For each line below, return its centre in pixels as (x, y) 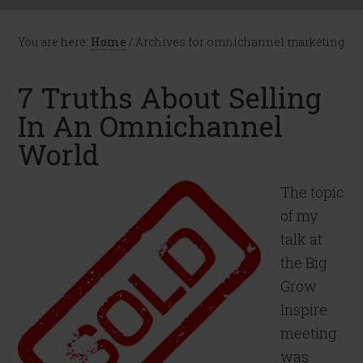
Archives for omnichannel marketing (239, 42)
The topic (313, 192)
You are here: (55, 42)
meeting (309, 333)
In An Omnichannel (151, 126)
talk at (302, 239)
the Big (304, 263)
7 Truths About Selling (170, 97)
